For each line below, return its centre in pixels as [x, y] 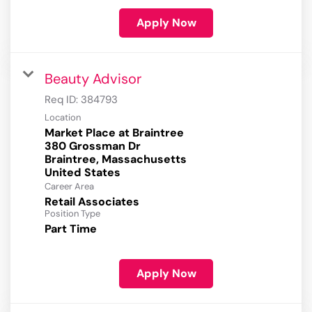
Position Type [72, 214]
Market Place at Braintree [114, 133]
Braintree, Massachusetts [116, 159]
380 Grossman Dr [93, 146]
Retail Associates [92, 202]
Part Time [71, 229]
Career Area [69, 187]
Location [63, 118]
